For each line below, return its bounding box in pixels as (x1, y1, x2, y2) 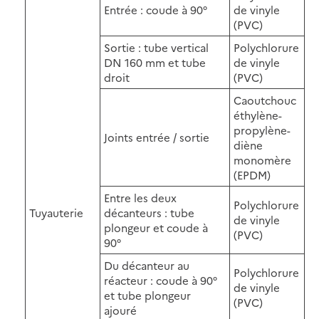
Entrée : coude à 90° (104, 1, 207, 17)
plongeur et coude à (104, 219, 208, 235)
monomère (234, 152, 291, 167)
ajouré (104, 302, 137, 318)
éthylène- (234, 107, 282, 122)
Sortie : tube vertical (104, 39, 209, 55)
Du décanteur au (104, 257, 189, 273)
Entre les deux (104, 189, 177, 205)
